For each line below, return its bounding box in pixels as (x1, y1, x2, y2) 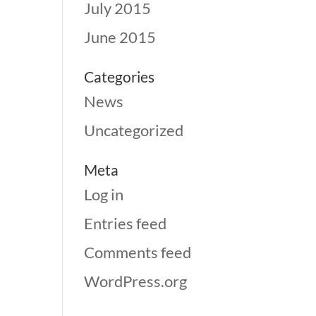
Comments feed (84, 243, 192, 262)
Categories (84, 68, 155, 85)
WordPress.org (84, 272, 188, 291)
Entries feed (84, 214, 167, 233)
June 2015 (84, 28, 157, 47)
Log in (84, 185, 124, 204)
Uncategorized (84, 121, 184, 140)
